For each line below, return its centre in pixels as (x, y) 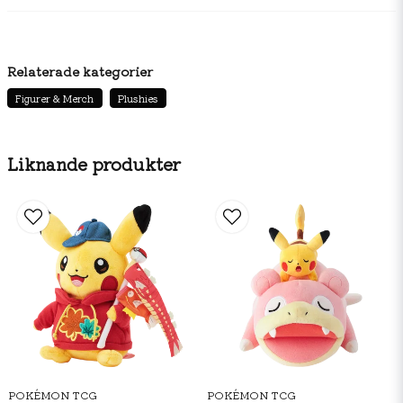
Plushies (138, 98)
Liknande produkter (94, 164)
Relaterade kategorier (80, 71)
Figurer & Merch (55, 98)
